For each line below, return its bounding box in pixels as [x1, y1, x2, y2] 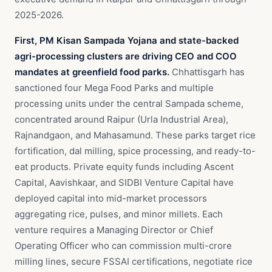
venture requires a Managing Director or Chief [15, 224, 213, 236]
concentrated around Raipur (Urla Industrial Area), [15, 114, 228, 125]
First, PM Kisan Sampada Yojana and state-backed [15, 35, 239, 46]
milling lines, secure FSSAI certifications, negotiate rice [15, 256, 253, 267]
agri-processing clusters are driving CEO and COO [15, 50, 237, 62]
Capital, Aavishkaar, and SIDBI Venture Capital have [15, 177, 234, 188]
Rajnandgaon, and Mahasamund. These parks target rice [15, 129, 256, 141]
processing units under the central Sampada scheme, [15, 98, 243, 109]
